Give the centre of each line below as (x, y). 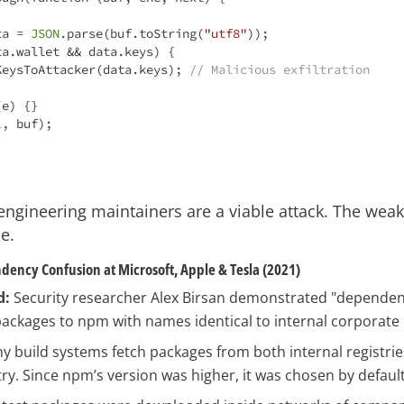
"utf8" (225, 34)
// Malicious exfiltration (280, 70)
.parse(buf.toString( (132, 34)
